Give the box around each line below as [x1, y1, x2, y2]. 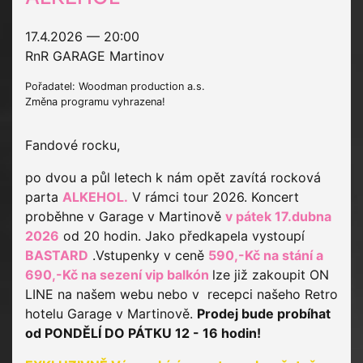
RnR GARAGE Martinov [25, 48, 164, 65]
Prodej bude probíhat [197, 305, 331, 322]
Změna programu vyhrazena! [25, 96, 165, 109]
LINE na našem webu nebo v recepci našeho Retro [25, 286, 338, 303]
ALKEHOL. [62, 189, 128, 206]
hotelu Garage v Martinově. [25, 305, 197, 322]
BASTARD [25, 247, 88, 264]
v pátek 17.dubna [225, 208, 331, 225]
